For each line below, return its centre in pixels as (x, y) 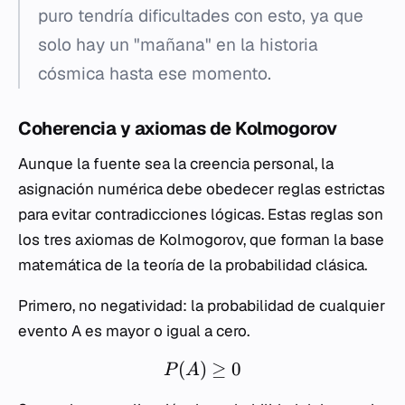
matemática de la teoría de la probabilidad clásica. (193, 265)
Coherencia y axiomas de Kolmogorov (177, 128)
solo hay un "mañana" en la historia (178, 45)
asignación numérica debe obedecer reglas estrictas (202, 189)
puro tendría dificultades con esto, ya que (201, 16)
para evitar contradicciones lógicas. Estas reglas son (201, 214)
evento (45, 331)
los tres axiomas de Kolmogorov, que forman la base (201, 240)
